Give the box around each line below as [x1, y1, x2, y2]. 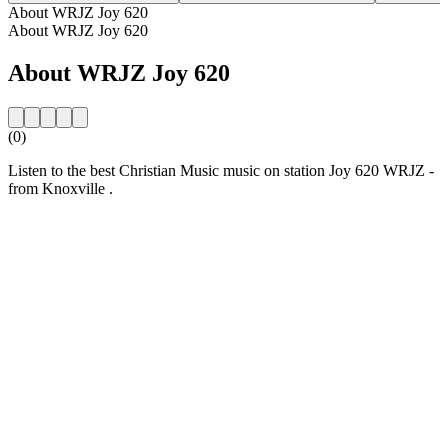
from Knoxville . [8, 179, 113, 197]
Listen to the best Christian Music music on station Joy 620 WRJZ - [8, 161, 434, 179]
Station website [8, 213, 104, 231]
